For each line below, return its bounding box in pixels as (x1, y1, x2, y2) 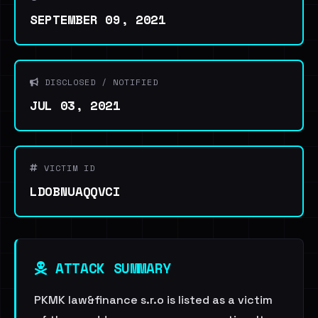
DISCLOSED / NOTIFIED (39, 76, 158, 88)
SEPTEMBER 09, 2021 (30, 10, 166, 28)
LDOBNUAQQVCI (30, 182, 121, 200)
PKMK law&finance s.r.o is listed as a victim (34, 292, 273, 307)
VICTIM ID (38, 162, 95, 174)
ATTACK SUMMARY (47, 258, 171, 278)
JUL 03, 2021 (30, 96, 121, 114)
